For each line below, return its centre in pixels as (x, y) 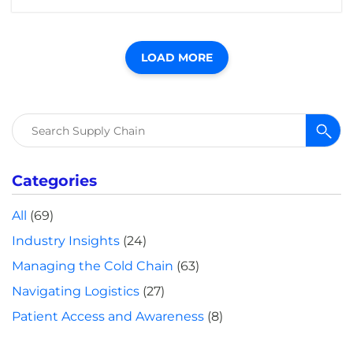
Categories (54, 181)
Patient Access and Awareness (108, 317)
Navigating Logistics (76, 292)
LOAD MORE (176, 58)
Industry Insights (66, 241)
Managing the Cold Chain (93, 266)
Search (52, 130)
